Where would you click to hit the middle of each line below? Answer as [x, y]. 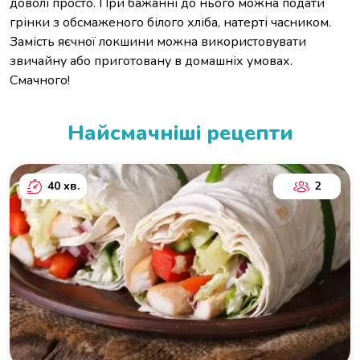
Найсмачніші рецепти [180, 133]
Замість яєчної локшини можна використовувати [158, 42]
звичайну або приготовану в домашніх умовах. [151, 61]
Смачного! [40, 81]
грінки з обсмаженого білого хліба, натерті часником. [170, 23]
